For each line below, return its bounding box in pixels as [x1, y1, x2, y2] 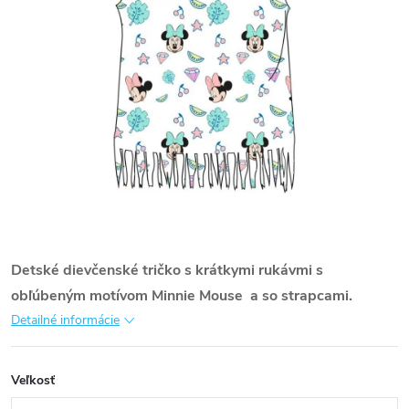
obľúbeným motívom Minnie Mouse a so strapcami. [11, 286, 352, 306]
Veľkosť [11, 372, 55, 389]
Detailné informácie [11, 311, 120, 329]
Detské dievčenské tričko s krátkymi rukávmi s [11, 260, 323, 280]
